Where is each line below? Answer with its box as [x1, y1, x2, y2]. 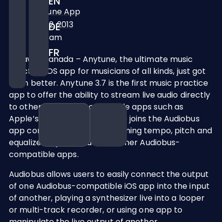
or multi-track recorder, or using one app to [9, 204, 183, 216]
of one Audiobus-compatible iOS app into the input [9, 180, 210, 192]
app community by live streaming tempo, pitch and [9, 125, 212, 136]
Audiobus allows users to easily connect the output [9, 168, 209, 180]
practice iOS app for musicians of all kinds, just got [9, 65, 206, 77]
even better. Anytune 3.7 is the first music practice [9, 77, 209, 89]
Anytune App [29, 6, 81, 17]
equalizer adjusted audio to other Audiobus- [9, 137, 180, 148]
